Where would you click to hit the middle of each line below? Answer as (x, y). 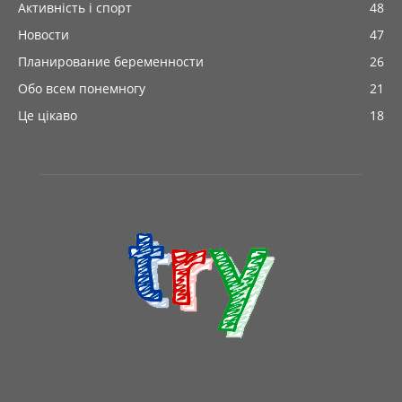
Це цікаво (48, 115)
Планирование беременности (111, 61)
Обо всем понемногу (82, 88)
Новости (44, 35)
